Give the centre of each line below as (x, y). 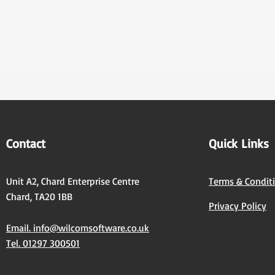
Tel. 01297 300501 (43, 243)
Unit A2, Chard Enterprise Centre (73, 181)
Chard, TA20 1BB (39, 197)
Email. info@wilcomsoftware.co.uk (78, 228)
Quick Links (239, 144)
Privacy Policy (238, 206)
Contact (26, 144)
